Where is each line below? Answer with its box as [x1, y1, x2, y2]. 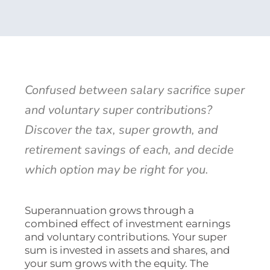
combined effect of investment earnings [25, 217, 231, 230]
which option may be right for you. [25, 161, 209, 178]
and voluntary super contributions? [25, 101, 213, 118]
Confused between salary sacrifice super [25, 81, 245, 98]
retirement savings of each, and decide [25, 141, 234, 158]
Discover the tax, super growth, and [25, 121, 219, 138]
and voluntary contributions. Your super [25, 230, 228, 243]
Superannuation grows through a [25, 204, 195, 216]
